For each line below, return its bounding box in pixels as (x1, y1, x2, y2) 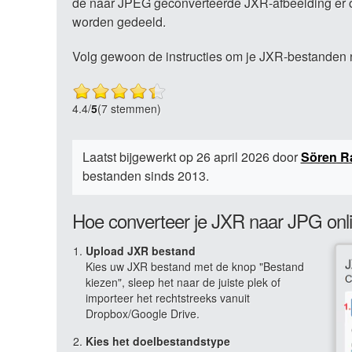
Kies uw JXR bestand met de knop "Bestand (86, 258, 304, 274)
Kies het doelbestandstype (86, 333, 230, 349)
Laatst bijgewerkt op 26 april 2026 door (82, 148, 301, 166)
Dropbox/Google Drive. (86, 306, 200, 321)
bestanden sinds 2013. (82, 167, 209, 185)
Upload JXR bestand (86, 243, 196, 258)
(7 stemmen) (97, 101, 161, 116)
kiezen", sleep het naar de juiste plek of (86, 274, 280, 290)
